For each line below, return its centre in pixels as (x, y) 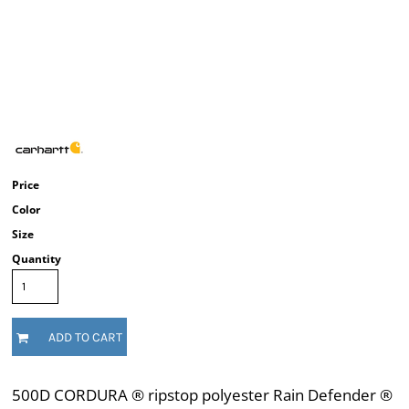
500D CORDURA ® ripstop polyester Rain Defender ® (202, 395)
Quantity (37, 259)
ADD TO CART (85, 338)
